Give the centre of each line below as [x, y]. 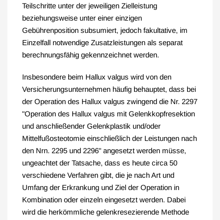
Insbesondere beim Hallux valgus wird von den [97, 77]
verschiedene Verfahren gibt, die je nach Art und [98, 175]
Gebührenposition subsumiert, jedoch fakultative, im [105, 30]
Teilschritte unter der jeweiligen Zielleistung [90, 6]
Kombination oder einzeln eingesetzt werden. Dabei [104, 200]
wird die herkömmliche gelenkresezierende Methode [106, 212]
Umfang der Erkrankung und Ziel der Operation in [101, 187]
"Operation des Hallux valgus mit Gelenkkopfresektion [109, 114]
